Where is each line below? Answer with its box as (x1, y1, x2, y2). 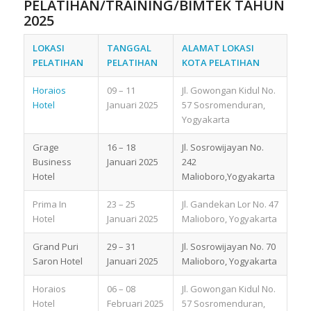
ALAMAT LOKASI (181, 41, 254, 54)
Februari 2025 (106, 296, 164, 310)
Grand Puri (32, 239, 78, 253)
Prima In (32, 197, 67, 210)
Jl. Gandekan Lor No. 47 (181, 197, 278, 210)
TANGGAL (106, 41, 151, 54)
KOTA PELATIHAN (181, 56, 260, 69)
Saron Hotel (32, 254, 83, 267)
